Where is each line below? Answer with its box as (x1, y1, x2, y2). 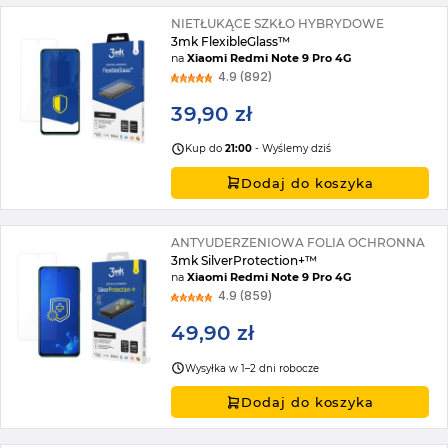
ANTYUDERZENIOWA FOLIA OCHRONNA (171, 234, 426, 250)
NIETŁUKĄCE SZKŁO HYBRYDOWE (171, 15, 385, 31)
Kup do (185, 142, 226, 156)
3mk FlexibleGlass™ (171, 33, 291, 49)
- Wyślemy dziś (252, 142, 332, 156)
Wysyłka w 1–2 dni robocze (185, 361, 320, 375)
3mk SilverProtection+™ (171, 252, 318, 268)
